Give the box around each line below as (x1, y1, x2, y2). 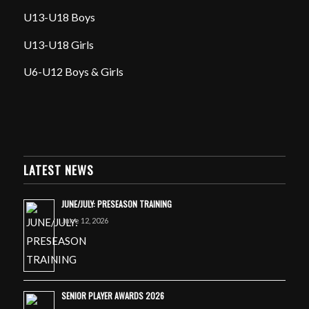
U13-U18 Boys (23, 10, 95, 23)
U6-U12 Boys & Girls (23, 65, 123, 79)
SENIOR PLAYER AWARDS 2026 (61, 289, 164, 301)
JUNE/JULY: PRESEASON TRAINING (61, 197, 172, 210)
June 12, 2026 (61, 215, 108, 225)
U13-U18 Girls (23, 37, 94, 51)
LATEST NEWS (23, 160, 94, 179)
